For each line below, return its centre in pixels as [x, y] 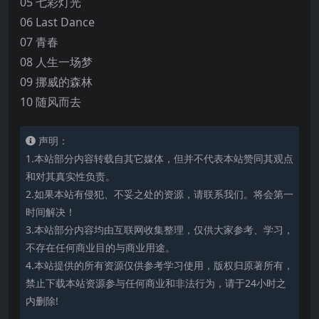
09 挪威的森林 [56, 82]
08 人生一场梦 [56, 62]
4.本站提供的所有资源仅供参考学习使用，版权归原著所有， [159, 266]
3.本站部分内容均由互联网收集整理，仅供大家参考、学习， [159, 230]
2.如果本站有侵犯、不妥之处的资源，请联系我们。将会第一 [159, 194]
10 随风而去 [51, 102]
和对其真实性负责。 [70, 177]
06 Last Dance [57, 22]
